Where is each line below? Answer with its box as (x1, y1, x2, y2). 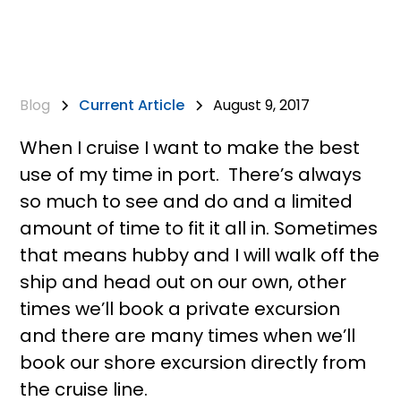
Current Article (79, 95, 185, 115)
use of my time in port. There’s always (20, 162, 363, 187)
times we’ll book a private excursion (20, 296, 341, 321)
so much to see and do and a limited (20, 189, 354, 214)
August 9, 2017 (213, 95, 311, 115)
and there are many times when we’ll (20, 323, 356, 348)
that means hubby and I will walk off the (20, 243, 380, 268)
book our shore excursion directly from (20, 350, 367, 375)
